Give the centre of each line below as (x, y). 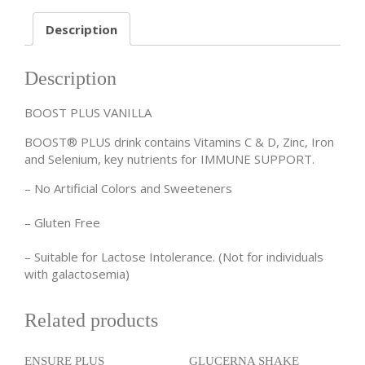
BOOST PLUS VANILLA (88, 113)
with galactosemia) (77, 274)
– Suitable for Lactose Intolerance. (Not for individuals (174, 257)
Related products (91, 321)
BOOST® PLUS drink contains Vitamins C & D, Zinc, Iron (179, 142)
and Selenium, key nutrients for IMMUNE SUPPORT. (169, 159)
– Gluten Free (62, 223)
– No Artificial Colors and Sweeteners (128, 189)
